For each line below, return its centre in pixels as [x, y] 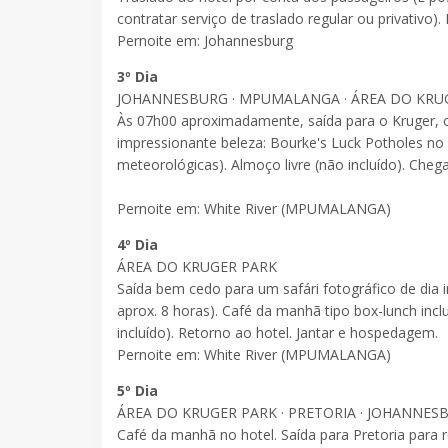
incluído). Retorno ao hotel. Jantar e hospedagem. [277, 333]
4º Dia [137, 245]
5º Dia [137, 391]
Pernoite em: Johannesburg [207, 41]
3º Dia [137, 77]
